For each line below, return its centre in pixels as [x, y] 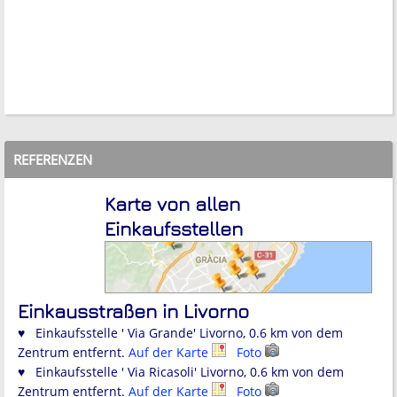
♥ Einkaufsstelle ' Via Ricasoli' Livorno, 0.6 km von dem [181, 371]
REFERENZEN [53, 160]
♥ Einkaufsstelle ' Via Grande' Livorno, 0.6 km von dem [180, 332]
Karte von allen [172, 204]
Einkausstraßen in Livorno [133, 311]
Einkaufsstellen [174, 229]
